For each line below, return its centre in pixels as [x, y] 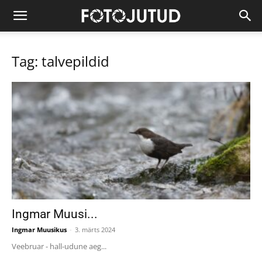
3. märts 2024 [95, 230]
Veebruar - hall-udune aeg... [59, 247]
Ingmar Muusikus [39, 230]
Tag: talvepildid [61, 61]
